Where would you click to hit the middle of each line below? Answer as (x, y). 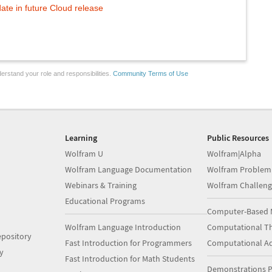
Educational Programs (105, 201)
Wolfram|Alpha (234, 154)
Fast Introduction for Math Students (130, 259)
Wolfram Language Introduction (123, 227)
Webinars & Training (101, 185)
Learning (81, 138)
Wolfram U (84, 154)
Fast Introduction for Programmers (129, 243)
